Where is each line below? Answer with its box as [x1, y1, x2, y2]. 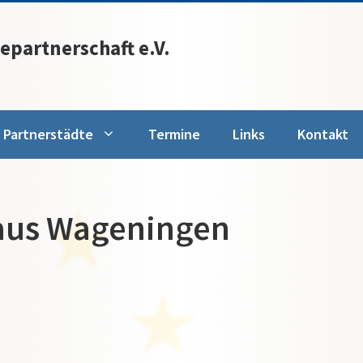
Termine [148, 125, 200, 143]
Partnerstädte [3, 125, 93, 143]
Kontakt [297, 125, 348, 143]
